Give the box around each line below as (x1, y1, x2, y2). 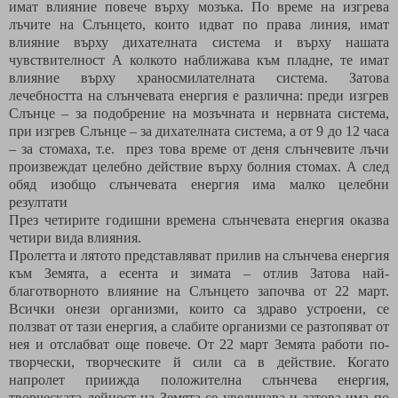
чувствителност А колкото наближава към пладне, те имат (9, 52, 389, 68)
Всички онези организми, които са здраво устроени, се (9, 300, 389, 316)
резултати (9, 194, 68, 210)
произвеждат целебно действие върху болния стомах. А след (9, 158, 389, 174)
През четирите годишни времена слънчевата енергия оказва (9, 211, 389, 227)
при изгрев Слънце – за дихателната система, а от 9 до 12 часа (9, 123, 389, 139)
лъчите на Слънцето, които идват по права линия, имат (9, 16, 389, 32)
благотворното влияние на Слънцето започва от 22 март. (9, 283, 389, 298)
